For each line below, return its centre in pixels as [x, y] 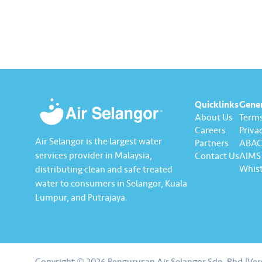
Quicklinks [217, 105]
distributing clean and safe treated [104, 170]
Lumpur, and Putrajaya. [81, 198]
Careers [210, 131]
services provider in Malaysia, [94, 156]
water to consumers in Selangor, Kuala [111, 184]
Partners [212, 144]
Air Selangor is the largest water [99, 142]
